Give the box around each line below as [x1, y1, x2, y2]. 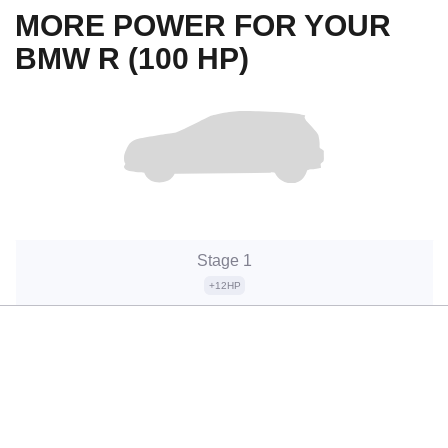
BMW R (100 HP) [15, 41, 249, 75]
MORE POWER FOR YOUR [15, 8, 391, 42]
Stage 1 [197, 251, 252, 269]
